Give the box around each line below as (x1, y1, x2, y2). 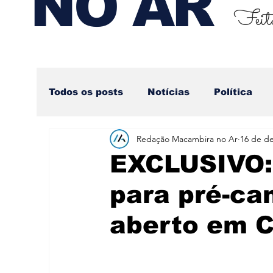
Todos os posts (49, 87, 123, 97)
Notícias (147, 87, 190, 97)
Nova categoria (73, 135, 150, 146)
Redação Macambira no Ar (136, 133, 238, 144)
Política (214, 87, 252, 97)
